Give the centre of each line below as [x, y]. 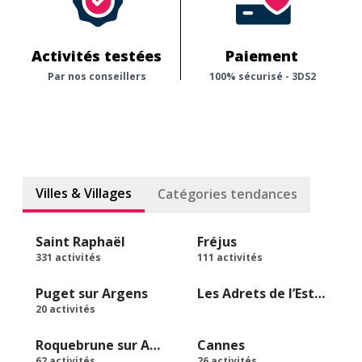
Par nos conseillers [98, 76]
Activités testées [98, 56]
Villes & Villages [84, 193]
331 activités [68, 257]
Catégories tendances [227, 194]
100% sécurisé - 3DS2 [263, 76]
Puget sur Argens [92, 293]
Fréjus [217, 242]
